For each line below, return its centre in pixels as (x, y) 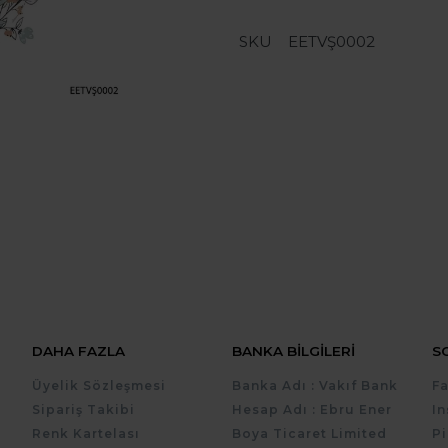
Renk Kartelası (86, 433)
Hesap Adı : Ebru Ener (311, 409)
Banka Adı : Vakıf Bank (314, 385)
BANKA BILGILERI (293, 351)
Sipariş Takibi (84, 409)
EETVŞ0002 (331, 42)
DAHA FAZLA (79, 351)
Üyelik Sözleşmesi (99, 385)
